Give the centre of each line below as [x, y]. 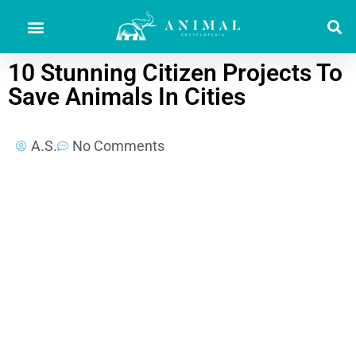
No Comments [118, 146]
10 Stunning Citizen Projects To [175, 73]
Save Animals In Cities [127, 97]
